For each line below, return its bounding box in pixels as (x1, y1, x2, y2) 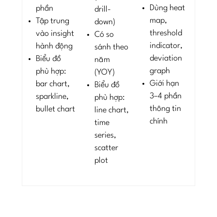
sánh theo (94, 43, 129, 52)
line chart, (94, 106, 129, 115)
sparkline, (36, 93, 69, 101)
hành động (36, 42, 73, 51)
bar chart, (36, 80, 70, 89)
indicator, (150, 42, 183, 50)
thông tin (150, 105, 182, 113)
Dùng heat (150, 4, 186, 13)
